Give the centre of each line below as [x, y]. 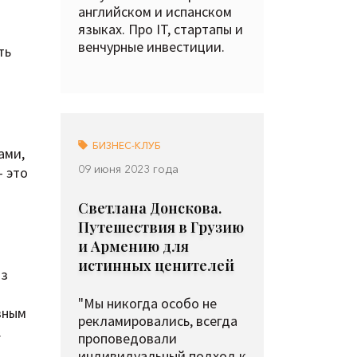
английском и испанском [155, 12]
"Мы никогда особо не [147, 303]
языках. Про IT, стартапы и [161, 29]
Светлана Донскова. [150, 208]
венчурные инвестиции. [151, 47]
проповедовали [127, 338]
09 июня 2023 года [128, 169]
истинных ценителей [156, 265]
